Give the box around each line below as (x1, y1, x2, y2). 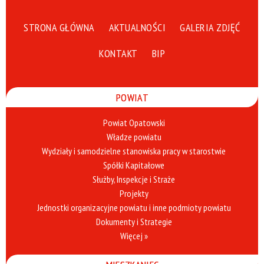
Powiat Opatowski (103, 117, 165, 129)
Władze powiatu (106, 131, 161, 143)
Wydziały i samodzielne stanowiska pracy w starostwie (42, 145, 226, 157)
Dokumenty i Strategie (95, 216, 172, 228)
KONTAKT (99, 47, 138, 61)
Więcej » (120, 230, 148, 242)
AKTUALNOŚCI (108, 21, 166, 35)
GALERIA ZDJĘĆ (180, 21, 240, 35)
